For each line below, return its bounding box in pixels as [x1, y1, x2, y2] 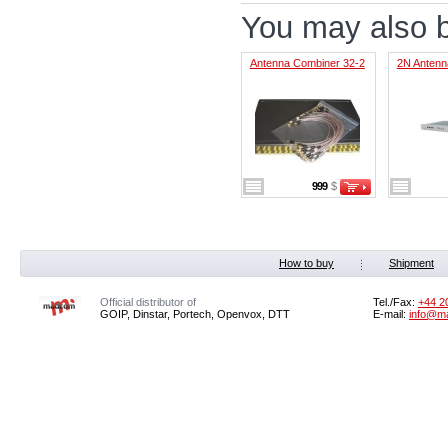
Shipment [389, 256, 434, 269]
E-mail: [373, 307, 409, 320]
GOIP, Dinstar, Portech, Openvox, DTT [100, 307, 290, 320]
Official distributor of [100, 295, 196, 308]
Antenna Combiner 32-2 [249, 56, 365, 69]
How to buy [279, 256, 334, 269]
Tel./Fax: [373, 295, 418, 308]
